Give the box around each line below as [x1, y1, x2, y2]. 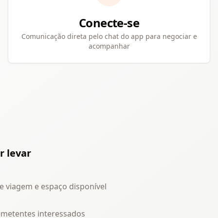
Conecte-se [79, 15, 139, 31]
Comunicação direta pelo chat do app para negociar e [21, 32, 197, 41]
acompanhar [88, 41, 130, 51]
